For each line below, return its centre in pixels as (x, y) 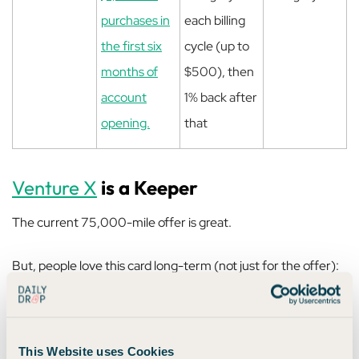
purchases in (135, 20)
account (124, 97)
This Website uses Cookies (97, 351)
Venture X (54, 188)
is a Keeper (147, 188)
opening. (125, 123)
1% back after (221, 97)
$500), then (219, 72)
